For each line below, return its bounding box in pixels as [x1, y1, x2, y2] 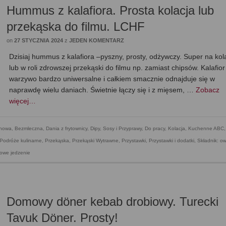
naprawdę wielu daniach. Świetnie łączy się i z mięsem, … [9, 86, 196, 94]
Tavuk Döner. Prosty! [7, 211, 119, 225]
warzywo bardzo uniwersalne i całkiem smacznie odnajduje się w [9, 75, 215, 83]
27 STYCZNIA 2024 [14, 37, 64, 44]
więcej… [9, 97, 36, 105]
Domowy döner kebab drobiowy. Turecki [7, 195, 219, 209]
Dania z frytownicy [46, 126, 87, 132]
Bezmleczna [15, 126, 43, 132]
